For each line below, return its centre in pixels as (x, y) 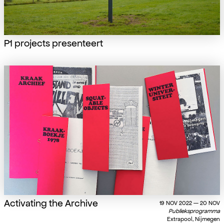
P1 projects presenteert (53, 43)
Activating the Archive (51, 203)
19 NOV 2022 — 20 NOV (190, 203)
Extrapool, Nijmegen (193, 219)
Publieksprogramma (194, 211)
